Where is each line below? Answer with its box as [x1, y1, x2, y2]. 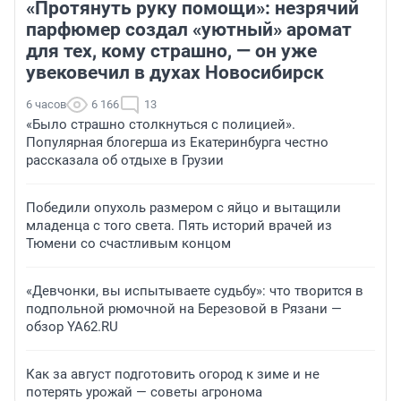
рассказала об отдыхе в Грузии [26, 152, 224, 169]
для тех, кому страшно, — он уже [26, 40, 317, 63]
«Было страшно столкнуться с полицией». [26, 116, 295, 133]
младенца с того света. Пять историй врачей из [26, 218, 332, 235]
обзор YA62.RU [26, 319, 118, 336]
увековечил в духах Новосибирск [26, 62, 324, 84]
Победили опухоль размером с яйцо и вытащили [26, 200, 341, 217]
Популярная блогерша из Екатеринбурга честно [26, 134, 328, 151]
